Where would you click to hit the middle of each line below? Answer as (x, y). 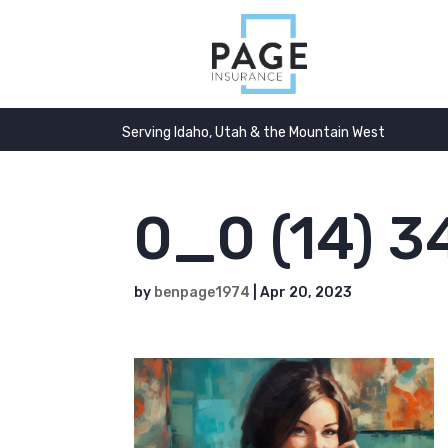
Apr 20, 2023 (306, 292)
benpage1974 (202, 292)
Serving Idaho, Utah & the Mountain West (253, 132)
